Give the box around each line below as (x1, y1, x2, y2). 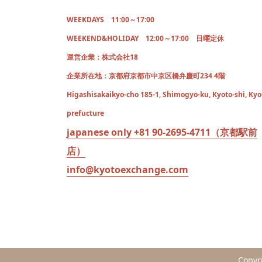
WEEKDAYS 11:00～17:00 (67, 14, 154, 25)
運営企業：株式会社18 (67, 51, 138, 62)
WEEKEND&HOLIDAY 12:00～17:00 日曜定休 (67, 33, 224, 43)
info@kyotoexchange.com (67, 163, 188, 176)
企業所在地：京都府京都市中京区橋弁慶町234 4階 (67, 70, 225, 81)
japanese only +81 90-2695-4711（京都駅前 (67, 125, 257, 139)
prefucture (67, 108, 104, 118)
